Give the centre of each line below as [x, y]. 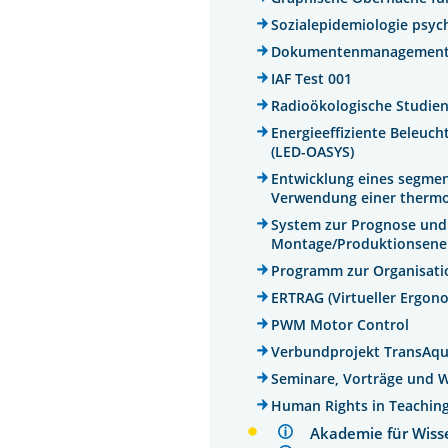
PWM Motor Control [340, 324]
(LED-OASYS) [313, 151]
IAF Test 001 [312, 78]
